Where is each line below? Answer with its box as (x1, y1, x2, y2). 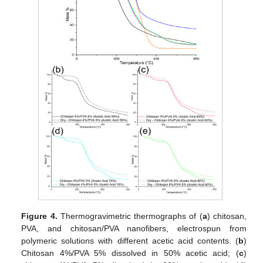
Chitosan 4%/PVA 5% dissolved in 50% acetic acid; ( (21, 248, 239, 258)
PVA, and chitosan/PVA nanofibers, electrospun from (21, 224, 247, 234)
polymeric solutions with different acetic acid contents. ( (21, 236, 238, 246)
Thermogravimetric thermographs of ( (57, 211, 203, 221)
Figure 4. (21, 211, 58, 221)
